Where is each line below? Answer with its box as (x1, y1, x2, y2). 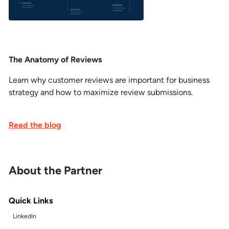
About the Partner (9, 163, 102, 177)
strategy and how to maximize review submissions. (9, 87, 193, 97)
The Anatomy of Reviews (9, 54, 102, 64)
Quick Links (9, 195, 53, 205)
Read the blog (9, 120, 61, 130)
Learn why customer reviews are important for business (9, 75, 210, 85)
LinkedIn (13, 212, 36, 220)
